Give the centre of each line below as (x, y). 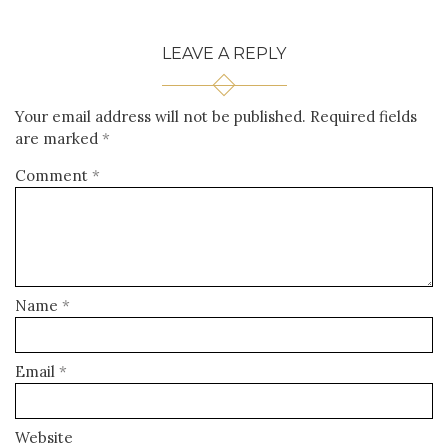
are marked (58, 139)
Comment (53, 176)
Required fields (363, 117)
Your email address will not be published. (160, 117)
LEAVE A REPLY (224, 54)
